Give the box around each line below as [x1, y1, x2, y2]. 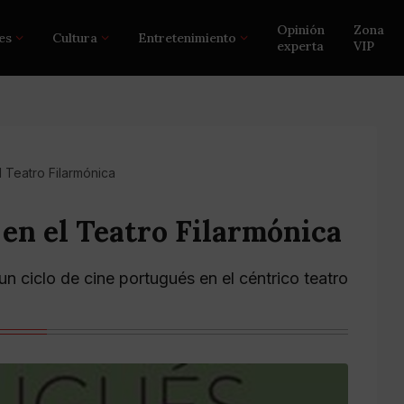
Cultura [52, 30, 98, 46]
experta [277, 38, 325, 54]
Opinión [277, 22, 326, 38]
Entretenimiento [138, 30, 237, 46]
